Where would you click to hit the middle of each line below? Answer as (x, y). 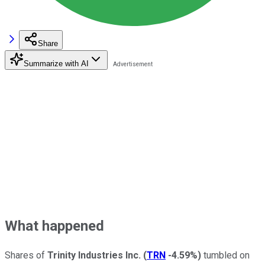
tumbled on (225, 255)
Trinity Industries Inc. (94, 255)
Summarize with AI (56, 63)
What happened (54, 226)
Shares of (25, 255)
